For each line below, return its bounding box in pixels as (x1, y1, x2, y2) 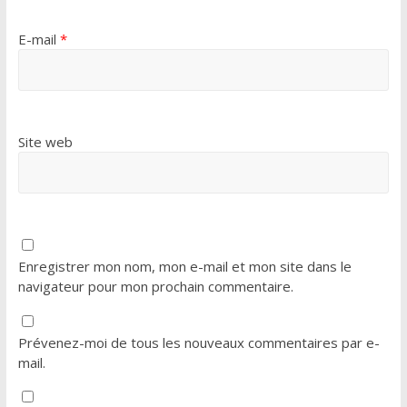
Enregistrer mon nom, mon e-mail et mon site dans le (17, 256, 352, 275)
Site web (17, 132, 73, 151)
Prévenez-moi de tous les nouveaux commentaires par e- (17, 333, 380, 352)
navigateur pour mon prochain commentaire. (17, 276, 293, 295)
